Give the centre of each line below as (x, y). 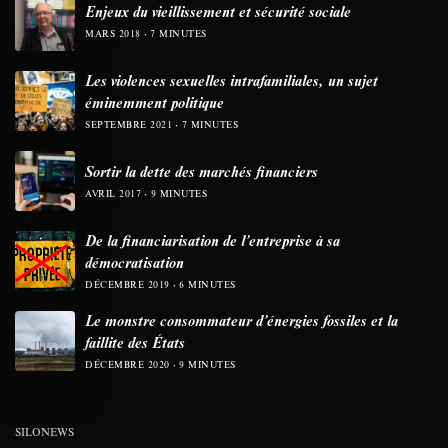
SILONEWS (44, 431)
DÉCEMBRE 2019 (127, 284)
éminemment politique (154, 101)
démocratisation (134, 261)
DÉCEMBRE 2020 (127, 364)
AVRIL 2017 (113, 193)
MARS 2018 (113, 33)
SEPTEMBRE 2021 (128, 124)
